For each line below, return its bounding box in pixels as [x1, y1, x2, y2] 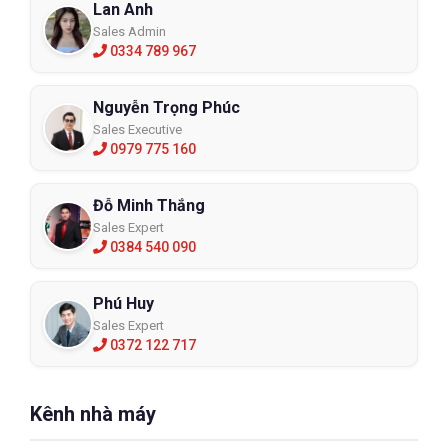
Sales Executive [93, 122, 182, 138]
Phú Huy [93, 294, 154, 314]
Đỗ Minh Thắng [93, 196, 205, 216]
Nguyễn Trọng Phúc [93, 98, 240, 118]
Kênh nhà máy [30, 402, 156, 427]
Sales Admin [93, 24, 166, 40]
